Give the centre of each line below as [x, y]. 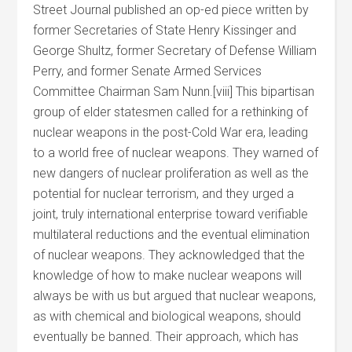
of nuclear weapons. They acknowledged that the [169, 255]
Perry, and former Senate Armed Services [148, 71]
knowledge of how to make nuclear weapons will [168, 275]
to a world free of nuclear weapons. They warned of [176, 153]
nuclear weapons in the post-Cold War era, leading [171, 132]
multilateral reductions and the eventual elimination [172, 235]
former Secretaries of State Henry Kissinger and [165, 30]
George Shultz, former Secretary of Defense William [175, 51]
